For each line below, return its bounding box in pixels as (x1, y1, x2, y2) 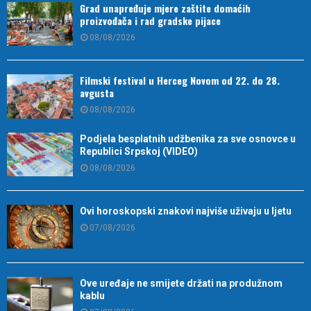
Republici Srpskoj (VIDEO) (80, 145, 198, 157)
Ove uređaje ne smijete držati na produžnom (80, 278, 283, 289)
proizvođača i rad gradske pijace (80, 13, 221, 28)
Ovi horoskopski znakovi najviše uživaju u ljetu (80, 205, 292, 217)
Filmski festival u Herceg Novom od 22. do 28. (80, 73, 280, 88)
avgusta (80, 85, 114, 101)
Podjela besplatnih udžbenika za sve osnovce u (80, 133, 296, 144)
